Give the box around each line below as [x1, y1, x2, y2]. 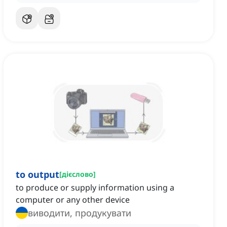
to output [16, 168, 59, 181]
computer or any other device [16, 194, 130, 206]
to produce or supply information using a [16, 182, 174, 194]
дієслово [62, 169, 93, 179]
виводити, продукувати [28, 207, 131, 219]
